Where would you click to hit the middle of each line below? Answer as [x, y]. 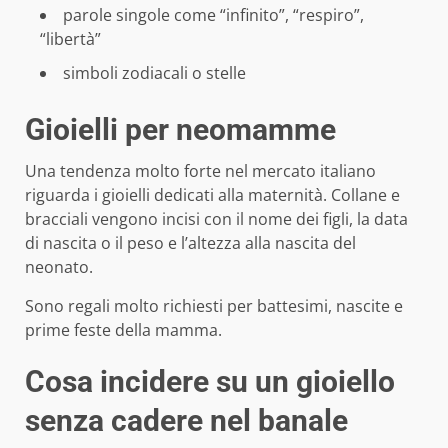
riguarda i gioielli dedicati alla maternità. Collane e [212, 194]
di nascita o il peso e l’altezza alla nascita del [190, 242]
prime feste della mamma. [123, 329]
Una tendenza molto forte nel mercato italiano [200, 170]
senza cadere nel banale [186, 420]
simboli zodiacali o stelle [154, 72]
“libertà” [70, 38]
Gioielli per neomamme [180, 129]
